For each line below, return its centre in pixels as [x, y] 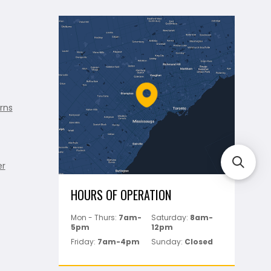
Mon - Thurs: [94, 217]
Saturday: [171, 217]
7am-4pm [118, 241]
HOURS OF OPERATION [121, 194]
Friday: [84, 241]
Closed [199, 241]
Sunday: [168, 241]
